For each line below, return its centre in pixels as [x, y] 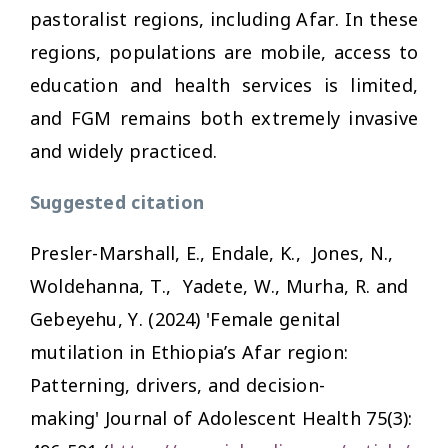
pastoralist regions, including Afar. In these [224, 18]
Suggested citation [117, 201]
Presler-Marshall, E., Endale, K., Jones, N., [215, 252]
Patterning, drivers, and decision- [177, 384]
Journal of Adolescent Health [236, 417]
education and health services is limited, [224, 84]
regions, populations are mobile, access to [224, 51]
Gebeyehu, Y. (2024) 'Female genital [185, 318]
